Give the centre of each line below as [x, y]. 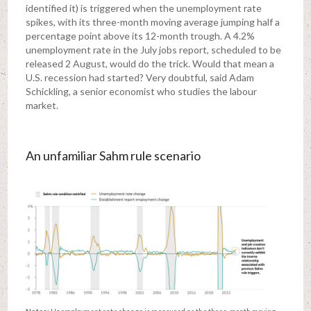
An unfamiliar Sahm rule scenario [113, 156]
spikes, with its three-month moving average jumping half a [152, 22]
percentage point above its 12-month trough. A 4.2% [140, 36]
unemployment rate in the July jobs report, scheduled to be [153, 50]
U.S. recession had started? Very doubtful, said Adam [140, 78]
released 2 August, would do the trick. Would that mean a [150, 64]
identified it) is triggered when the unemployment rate [143, 8]
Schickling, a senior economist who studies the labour [141, 92]
